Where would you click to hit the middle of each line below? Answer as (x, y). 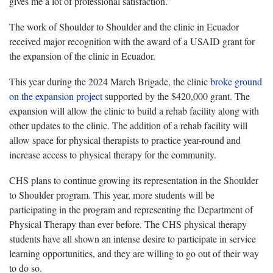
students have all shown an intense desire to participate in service (133, 238)
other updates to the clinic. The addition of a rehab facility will (128, 125)
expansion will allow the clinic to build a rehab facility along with (134, 110)
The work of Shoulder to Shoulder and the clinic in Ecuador (124, 26)
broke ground (236, 81)
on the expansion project (56, 96)
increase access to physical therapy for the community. (113, 154)
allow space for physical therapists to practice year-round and (125, 140)
